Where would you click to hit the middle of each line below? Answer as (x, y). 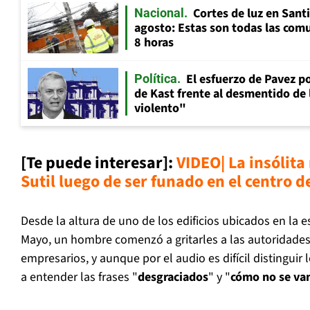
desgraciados (173, 277)
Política (156, 79)
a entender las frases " (79, 277)
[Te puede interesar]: (99, 163)
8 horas (154, 43)
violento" (160, 109)
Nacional (159, 13)
